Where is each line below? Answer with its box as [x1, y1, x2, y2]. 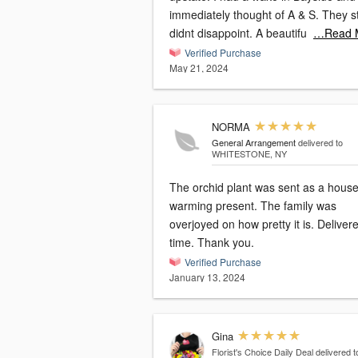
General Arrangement [211, 136, 296, 149]
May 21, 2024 [169, 61, 229, 75]
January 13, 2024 [169, 270, 245, 284]
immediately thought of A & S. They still [169, 6, 322, 23]
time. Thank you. [197, 234, 254, 251]
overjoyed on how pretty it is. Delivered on [169, 216, 317, 233]
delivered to [297, 136, 343, 149]
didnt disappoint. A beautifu [256, 25, 307, 42]
